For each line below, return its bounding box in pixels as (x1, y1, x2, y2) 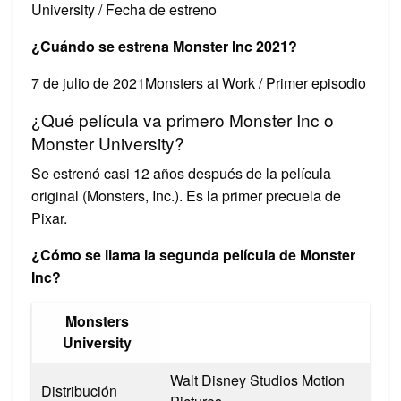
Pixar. (31, 207, 67, 228)
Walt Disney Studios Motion (170, 369, 345, 390)
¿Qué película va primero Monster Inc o (31, 107, 334, 132)
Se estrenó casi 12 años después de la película (31, 162, 331, 183)
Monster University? (31, 130, 184, 155)
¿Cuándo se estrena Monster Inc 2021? (31, 35, 297, 56)
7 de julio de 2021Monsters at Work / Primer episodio (31, 72, 366, 93)
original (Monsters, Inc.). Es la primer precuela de (31, 184, 341, 206)
